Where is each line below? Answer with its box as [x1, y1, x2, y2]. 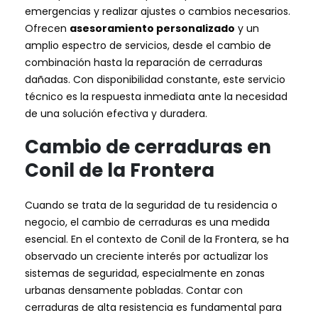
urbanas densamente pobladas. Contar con [25, 283, 243, 297]
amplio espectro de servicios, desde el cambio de [25, 38, 271, 53]
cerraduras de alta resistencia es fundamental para [25, 300, 282, 314]
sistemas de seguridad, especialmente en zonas [25, 265, 265, 280]
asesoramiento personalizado [70, 21, 235, 36]
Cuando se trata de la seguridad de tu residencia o [25, 197, 278, 212]
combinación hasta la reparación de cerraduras [25, 55, 263, 70]
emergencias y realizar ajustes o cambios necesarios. [25, 4, 290, 19]
